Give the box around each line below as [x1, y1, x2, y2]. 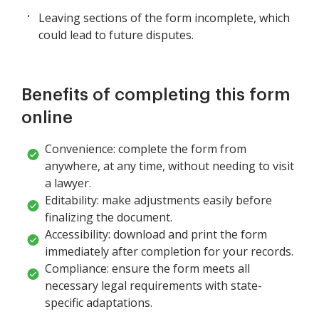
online [21, 109, 73, 127]
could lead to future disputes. [38, 27, 194, 43]
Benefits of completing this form [21, 86, 291, 104]
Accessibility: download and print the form [45, 226, 267, 243]
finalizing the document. [45, 209, 172, 226]
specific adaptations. [45, 295, 152, 311]
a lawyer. [45, 175, 91, 192]
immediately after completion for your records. [45, 244, 293, 260]
